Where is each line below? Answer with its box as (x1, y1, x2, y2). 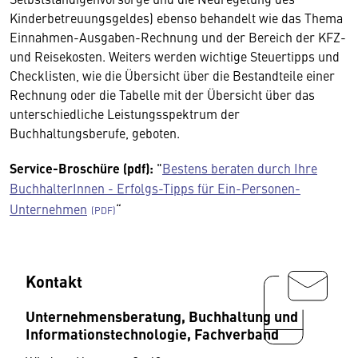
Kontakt (26, 269, 82, 292)
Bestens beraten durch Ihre (162, 159, 317, 177)
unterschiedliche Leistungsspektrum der (10, 105, 240, 122)
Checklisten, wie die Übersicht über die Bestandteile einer (10, 66, 335, 84)
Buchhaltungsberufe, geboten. (10, 124, 186, 141)
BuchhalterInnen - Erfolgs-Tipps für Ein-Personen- (10, 179, 300, 197)
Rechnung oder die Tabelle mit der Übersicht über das (10, 86, 315, 103)
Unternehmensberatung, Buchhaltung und (26, 305, 298, 326)
